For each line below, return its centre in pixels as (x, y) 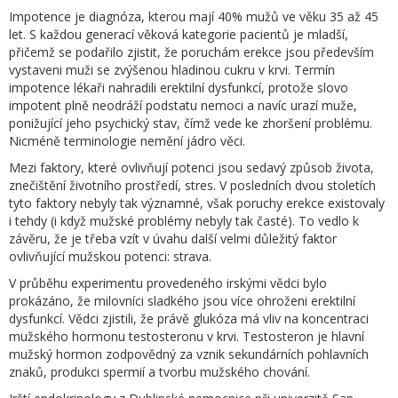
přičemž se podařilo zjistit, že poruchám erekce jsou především (191, 52)
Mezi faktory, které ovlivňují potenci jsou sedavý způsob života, (191, 167)
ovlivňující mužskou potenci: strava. (110, 256)
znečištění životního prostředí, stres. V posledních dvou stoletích (192, 185)
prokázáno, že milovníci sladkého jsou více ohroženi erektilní (182, 300)
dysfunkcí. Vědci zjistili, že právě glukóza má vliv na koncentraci (189, 318)
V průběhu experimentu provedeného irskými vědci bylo (168, 283)
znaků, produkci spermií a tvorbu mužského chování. (159, 371)
